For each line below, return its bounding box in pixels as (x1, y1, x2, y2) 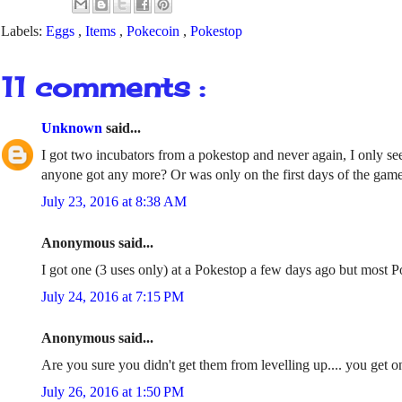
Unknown (41, 120, 106, 135)
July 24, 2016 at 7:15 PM (41, 289, 184, 304)
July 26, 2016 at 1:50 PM (41, 384, 184, 399)
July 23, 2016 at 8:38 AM (41, 194, 187, 209)
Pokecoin (127, 23, 183, 39)
